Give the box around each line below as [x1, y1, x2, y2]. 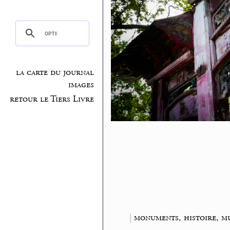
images [68, 79, 94, 91]
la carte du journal [16, 67, 94, 79]
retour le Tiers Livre [10, 93, 94, 105]
